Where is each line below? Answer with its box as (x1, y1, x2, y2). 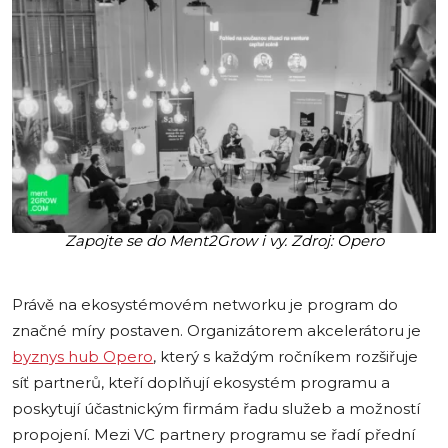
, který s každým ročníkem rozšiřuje (153, 347, 419, 366)
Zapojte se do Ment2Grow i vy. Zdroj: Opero (64, 232, 384, 251)
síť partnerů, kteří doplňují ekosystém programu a (12, 373, 391, 392)
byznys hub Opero (12, 347, 154, 366)
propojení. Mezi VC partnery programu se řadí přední (12, 425, 416, 444)
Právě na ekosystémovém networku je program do (12, 295, 399, 314)
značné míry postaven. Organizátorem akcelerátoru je (12, 321, 422, 340)
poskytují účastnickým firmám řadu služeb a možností (12, 399, 421, 418)
